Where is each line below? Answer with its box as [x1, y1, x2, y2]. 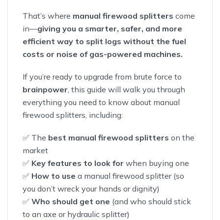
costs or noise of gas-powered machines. [23, 49, 183, 59]
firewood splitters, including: [23, 110, 123, 120]
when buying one [124, 158, 189, 168]
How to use [31, 170, 76, 181]
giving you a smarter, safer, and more [37, 23, 182, 33]
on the [169, 132, 194, 142]
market [23, 145, 48, 155]
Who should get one [31, 196, 110, 206]
